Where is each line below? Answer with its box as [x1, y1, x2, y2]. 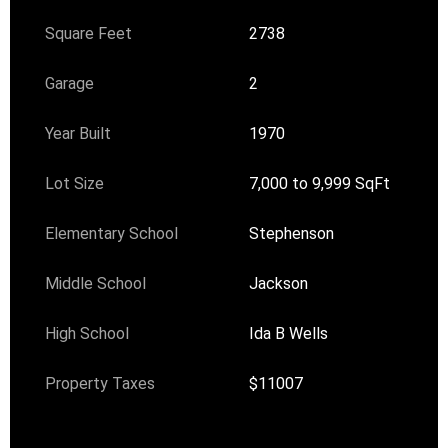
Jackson [249, 273, 309, 293]
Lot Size [45, 173, 105, 193]
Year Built [45, 123, 112, 143]
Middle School [45, 273, 147, 293]
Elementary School [45, 223, 179, 243]
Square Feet [45, 23, 133, 43]
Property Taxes [45, 373, 156, 393]
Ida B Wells [249, 323, 329, 343]
